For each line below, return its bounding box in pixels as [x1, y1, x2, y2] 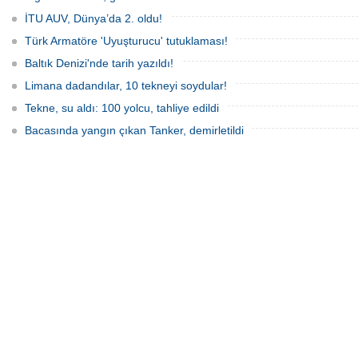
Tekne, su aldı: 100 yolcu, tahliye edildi [25, 101, 219, 114]
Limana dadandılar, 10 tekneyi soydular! [25, 79, 227, 92]
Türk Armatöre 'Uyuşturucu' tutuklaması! [25, 34, 228, 47]
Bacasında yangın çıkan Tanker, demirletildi [25, 124, 244, 137]
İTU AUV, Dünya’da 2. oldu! [25, 12, 162, 25]
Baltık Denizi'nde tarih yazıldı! [25, 57, 173, 70]
